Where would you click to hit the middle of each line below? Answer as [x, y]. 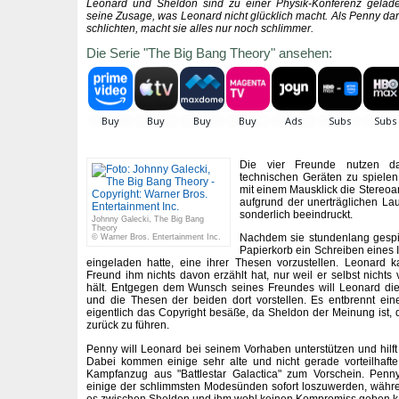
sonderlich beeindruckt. [296, 214]
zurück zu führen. [128, 326]
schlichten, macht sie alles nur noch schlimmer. [200, 28]
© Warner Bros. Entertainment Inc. [156, 237]
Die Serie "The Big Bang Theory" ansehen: [209, 53]
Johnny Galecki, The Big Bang [148, 220]
